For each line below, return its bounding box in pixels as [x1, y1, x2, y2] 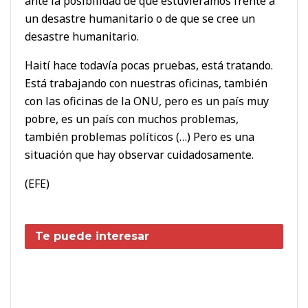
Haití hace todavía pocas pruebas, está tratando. [25, 57, 273, 73]
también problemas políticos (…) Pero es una [25, 129, 254, 144]
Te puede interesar [35, 229, 149, 243]
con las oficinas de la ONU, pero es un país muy [25, 93, 269, 109]
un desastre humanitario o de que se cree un [25, 10, 255, 26]
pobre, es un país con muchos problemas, [25, 111, 239, 126]
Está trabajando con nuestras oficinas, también [25, 75, 267, 91]
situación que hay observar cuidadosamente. [25, 146, 254, 162]
